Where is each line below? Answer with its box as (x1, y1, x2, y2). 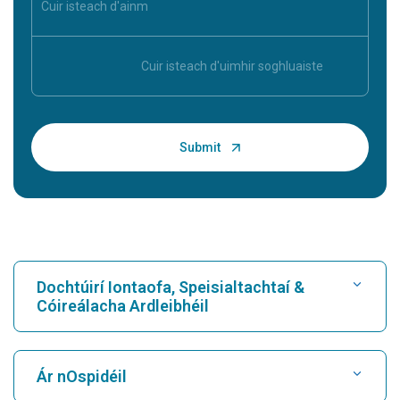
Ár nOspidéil (37, 367, 127, 387)
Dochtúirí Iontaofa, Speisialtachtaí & (37, 278, 304, 297)
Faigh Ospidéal (13, 352, 134, 374)
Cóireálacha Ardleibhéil (37, 296, 209, 316)
